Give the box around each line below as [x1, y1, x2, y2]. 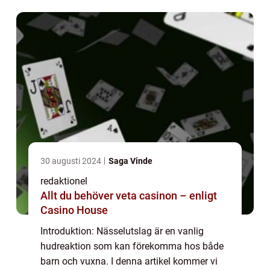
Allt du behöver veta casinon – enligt [40, 189, 217, 202]
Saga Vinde [108, 156, 152, 166]
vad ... [40, 11, 66, 23]
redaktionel [40, 175, 87, 187]
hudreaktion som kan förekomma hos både [40, 240, 224, 253]
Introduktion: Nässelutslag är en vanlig [40, 225, 204, 237]
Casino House [40, 204, 108, 217]
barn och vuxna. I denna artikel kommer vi [40, 256, 218, 268]
